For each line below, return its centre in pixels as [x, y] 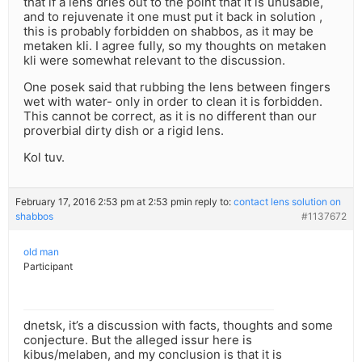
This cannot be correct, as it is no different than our [170, 116]
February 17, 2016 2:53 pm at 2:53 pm [100, 202]
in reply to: [209, 202]
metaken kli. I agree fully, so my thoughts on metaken [175, 46]
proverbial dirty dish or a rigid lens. [124, 131]
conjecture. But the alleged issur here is [138, 340]
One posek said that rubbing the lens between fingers [177, 87]
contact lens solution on [287, 202]
